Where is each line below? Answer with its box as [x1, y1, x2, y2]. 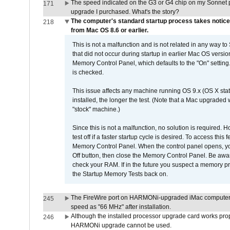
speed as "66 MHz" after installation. [70, 203, 171, 210]
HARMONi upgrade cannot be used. [70, 222, 171, 229]
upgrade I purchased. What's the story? [70, 8, 179, 15]
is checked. [72, 69, 104, 76]
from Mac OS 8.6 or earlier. [70, 27, 148, 34]
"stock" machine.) [72, 106, 120, 113]
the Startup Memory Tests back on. [72, 170, 168, 178]
